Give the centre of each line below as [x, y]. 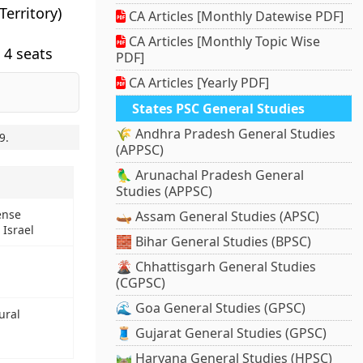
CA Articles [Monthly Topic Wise [223, 42]
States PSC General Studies [219, 109]
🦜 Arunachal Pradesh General [210, 175]
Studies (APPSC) [164, 192]
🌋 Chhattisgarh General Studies [216, 267]
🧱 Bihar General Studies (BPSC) [214, 242]
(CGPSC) [141, 283]
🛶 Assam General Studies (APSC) [218, 217]
